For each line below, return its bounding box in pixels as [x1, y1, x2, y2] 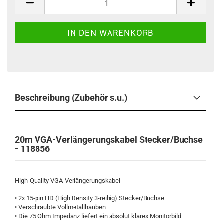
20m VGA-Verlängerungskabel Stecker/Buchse [15, 134, 203, 145]
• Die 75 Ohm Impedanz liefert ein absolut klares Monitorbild [15, 212, 181, 220]
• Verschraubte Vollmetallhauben [15, 203, 106, 211]
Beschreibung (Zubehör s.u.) [15, 92, 127, 103]
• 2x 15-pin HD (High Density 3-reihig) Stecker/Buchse [15, 194, 164, 202]
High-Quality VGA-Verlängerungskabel [15, 177, 120, 184]
